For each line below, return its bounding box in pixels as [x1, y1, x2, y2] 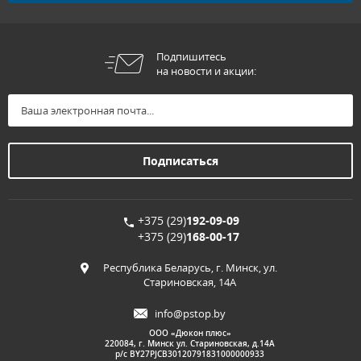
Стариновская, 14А [143, 275, 236, 290]
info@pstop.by [154, 306, 226, 322]
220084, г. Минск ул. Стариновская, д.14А [105, 338, 275, 350]
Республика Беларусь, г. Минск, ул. [102, 260, 277, 276]
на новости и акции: [156, 64, 256, 79]
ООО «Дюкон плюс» [148, 327, 231, 339]
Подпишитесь [156, 49, 226, 64]
